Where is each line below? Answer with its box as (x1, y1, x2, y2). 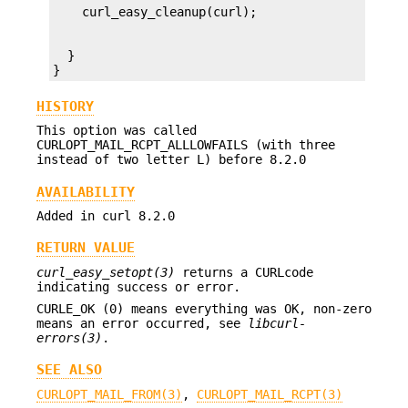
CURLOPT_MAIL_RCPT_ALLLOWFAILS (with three (36, 138, 335, 153)
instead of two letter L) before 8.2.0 (36, 152, 306, 168)
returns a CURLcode (175, 264, 313, 280)
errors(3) (36, 330, 102, 345)
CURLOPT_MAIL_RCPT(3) (197, 386, 342, 402)
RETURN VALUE (36, 240, 135, 257)
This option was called (36, 123, 197, 138)
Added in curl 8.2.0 (36, 208, 175, 223)
